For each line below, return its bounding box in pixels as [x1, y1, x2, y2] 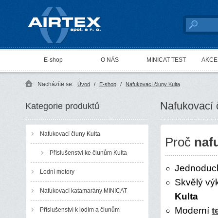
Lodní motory [40, 168, 75, 175]
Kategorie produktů [25, 101, 100, 111]
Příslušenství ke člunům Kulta [50, 149, 127, 156]
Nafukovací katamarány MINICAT [40, 187, 127, 194]
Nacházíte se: [37, 81, 75, 88]
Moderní [175, 205, 212, 216]
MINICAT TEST [146, 56, 186, 63]
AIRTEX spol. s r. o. [46, 4, 96, 11]
